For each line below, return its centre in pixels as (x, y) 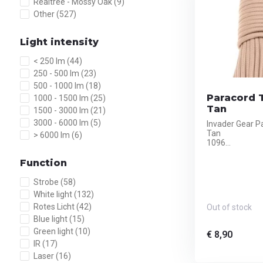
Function (43, 163)
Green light (54, 231)
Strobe (47, 182)
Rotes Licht (55, 207)
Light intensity (59, 42)
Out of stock (229, 207)
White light (53, 194)
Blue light (51, 219)
